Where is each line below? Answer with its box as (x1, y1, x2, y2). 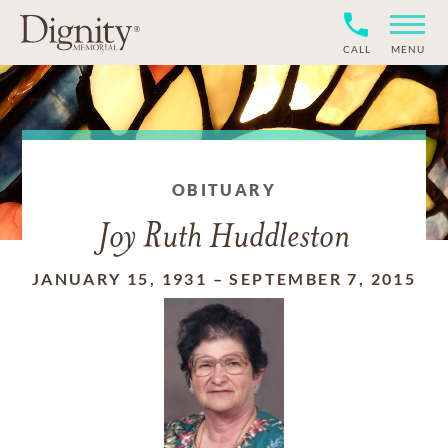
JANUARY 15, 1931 (31, 269, 208, 288)
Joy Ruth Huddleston (98, 221, 350, 256)
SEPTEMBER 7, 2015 (229, 269, 417, 288)
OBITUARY (171, 180, 277, 199)
